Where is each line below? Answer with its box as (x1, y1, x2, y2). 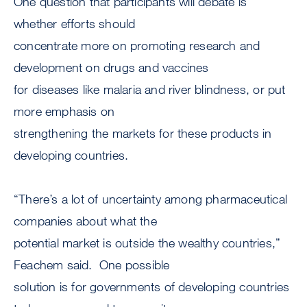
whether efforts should (14, 16, 136, 32)
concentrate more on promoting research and (14, 38, 260, 53)
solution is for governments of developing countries (14, 279, 290, 295)
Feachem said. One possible (14, 257, 170, 273)
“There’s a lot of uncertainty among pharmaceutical (14, 191, 288, 207)
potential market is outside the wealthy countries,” (14, 235, 281, 251)
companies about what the (14, 213, 157, 229)
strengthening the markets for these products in (14, 125, 272, 141)
